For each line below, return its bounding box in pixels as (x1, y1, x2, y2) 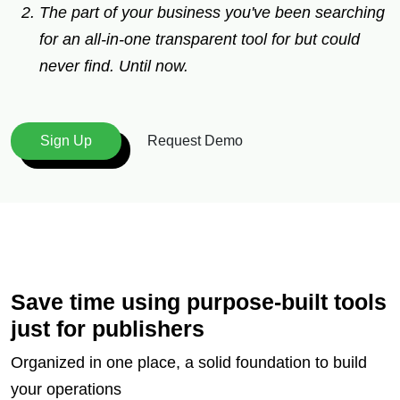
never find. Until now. (39, 56, 188, 75)
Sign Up (40, 132, 92, 148)
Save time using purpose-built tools (11, 288, 387, 314)
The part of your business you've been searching (39, 3, 385, 21)
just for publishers (11, 315, 204, 341)
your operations (11, 379, 121, 398)
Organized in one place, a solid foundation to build (11, 353, 367, 371)
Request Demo (147, 132, 243, 148)
